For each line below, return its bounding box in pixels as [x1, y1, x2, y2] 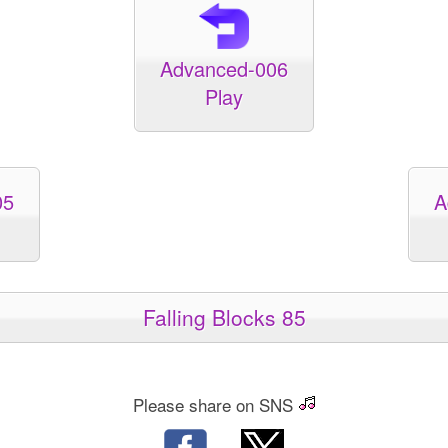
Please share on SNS [132, 392, 298, 417]
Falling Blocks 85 [142, 302, 306, 332]
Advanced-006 [160, 54, 288, 83]
